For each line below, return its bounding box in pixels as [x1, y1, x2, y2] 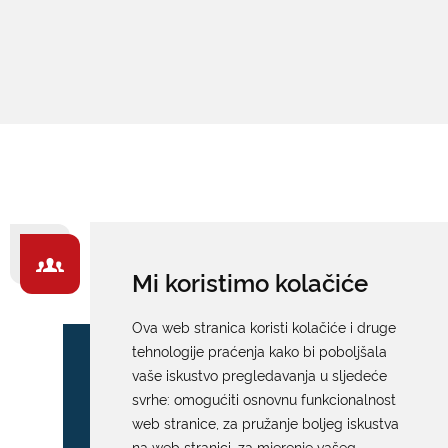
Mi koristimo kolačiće [131, 265, 368, 298]
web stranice [131, 413, 216, 432]
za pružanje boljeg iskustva [222, 413, 399, 432]
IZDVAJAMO [97, 272, 241, 307]
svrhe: [131, 389, 174, 408]
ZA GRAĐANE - [97, 242, 272, 277]
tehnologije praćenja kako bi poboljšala [131, 341, 387, 360]
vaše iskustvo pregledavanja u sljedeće [131, 365, 387, 384]
